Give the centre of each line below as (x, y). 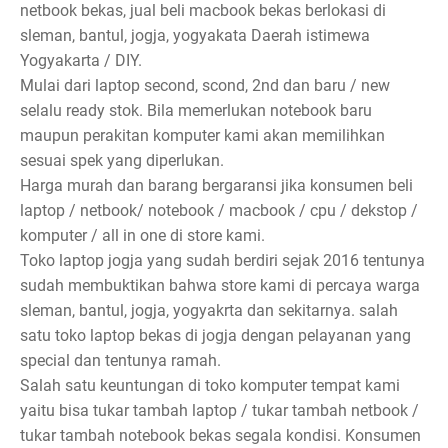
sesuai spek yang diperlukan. (122, 161)
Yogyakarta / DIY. (81, 61)
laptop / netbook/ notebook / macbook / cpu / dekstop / (219, 211)
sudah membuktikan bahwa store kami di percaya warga (220, 286)
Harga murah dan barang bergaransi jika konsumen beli (216, 186)
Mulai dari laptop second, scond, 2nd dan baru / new (205, 86)
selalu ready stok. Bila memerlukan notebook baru (196, 111)
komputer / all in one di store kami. (142, 236)
